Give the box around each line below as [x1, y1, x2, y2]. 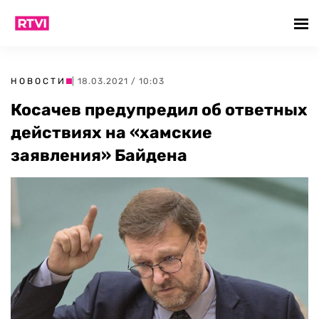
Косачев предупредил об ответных [11, 100, 308, 120]
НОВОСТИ [11, 76, 66, 86]
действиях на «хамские [11, 122, 212, 142]
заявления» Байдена [11, 145, 187, 165]
